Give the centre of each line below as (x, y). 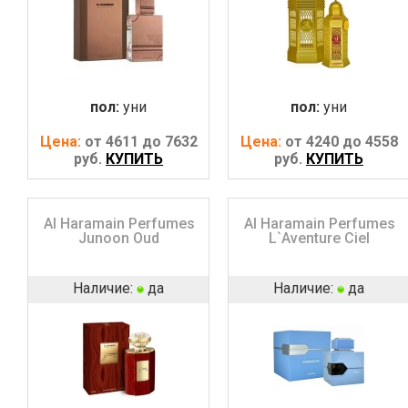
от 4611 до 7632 (141, 141)
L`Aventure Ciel (320, 238)
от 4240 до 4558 (341, 141)
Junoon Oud (119, 238)
